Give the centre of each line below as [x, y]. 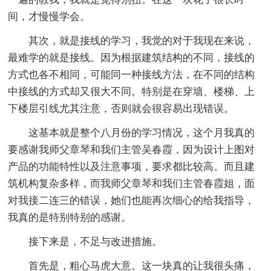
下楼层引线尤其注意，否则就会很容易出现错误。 [121, 108]
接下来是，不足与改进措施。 [85, 241]
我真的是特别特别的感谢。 [70, 217]
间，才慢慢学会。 [49, 16]
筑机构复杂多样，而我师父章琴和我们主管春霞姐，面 [132, 183]
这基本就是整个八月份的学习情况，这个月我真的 [132, 132]
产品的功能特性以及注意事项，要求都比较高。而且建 [132, 166]
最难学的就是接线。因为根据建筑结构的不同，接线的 [132, 57]
